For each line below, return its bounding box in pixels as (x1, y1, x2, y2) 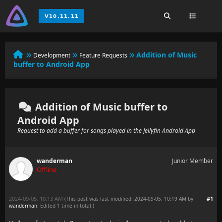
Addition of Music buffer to (33, 100, 167, 113)
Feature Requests (79, 51, 127, 59)
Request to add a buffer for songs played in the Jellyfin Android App (17, 126, 195, 135)
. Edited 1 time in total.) (37, 202, 94, 209)
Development (33, 51, 70, 59)
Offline (37, 165, 56, 174)
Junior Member (172, 157, 213, 165)
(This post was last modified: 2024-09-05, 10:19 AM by (64, 195, 193, 202)
